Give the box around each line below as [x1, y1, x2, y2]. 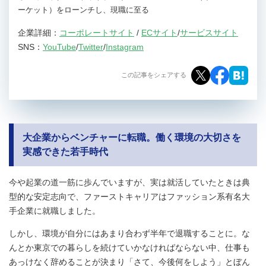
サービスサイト [180, 27, 238, 37]
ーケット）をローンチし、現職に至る [18, 5, 149, 14]
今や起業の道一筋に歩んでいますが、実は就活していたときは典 [9, 177, 250, 187]
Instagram [106, 42, 144, 52]
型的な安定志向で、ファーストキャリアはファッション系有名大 [9, 191, 250, 201]
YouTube [43, 42, 76, 52]
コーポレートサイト [59, 27, 134, 37]
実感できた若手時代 [23, 146, 108, 157]
